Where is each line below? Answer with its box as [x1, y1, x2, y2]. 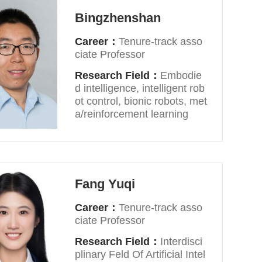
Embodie [160, 70, 202, 81]
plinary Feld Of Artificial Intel [75, 249, 206, 260]
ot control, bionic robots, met [75, 95, 208, 107]
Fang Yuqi [75, 177, 136, 191]
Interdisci [160, 236, 203, 247]
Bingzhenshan [75, 11, 161, 25]
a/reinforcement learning [75, 108, 189, 120]
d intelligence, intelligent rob [75, 82, 205, 94]
